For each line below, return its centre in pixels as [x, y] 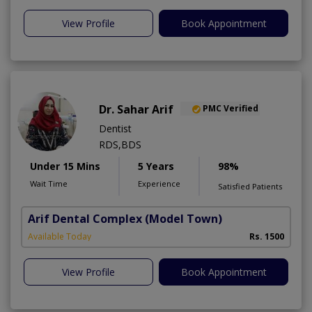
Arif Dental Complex [85, 218]
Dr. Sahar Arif [136, 109]
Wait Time [49, 183]
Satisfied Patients [250, 186]
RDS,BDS [120, 144]
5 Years [156, 166]
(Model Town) [184, 218]
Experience [159, 183]
